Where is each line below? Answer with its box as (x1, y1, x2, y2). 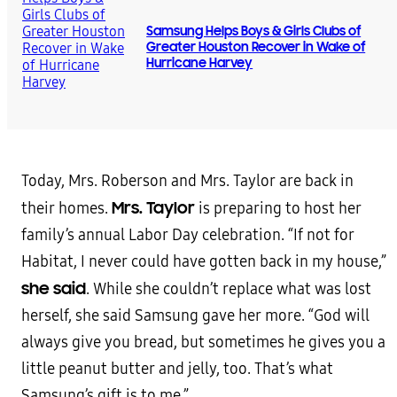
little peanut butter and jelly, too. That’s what (21, 360, 333, 379)
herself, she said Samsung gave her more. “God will (21, 307, 370, 326)
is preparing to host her (195, 199, 362, 219)
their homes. (21, 199, 112, 219)
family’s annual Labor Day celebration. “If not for (21, 226, 354, 245)
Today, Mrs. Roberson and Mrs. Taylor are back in (21, 172, 354, 191)
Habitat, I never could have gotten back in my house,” (21, 253, 386, 272)
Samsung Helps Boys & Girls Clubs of (146, 23, 362, 40)
